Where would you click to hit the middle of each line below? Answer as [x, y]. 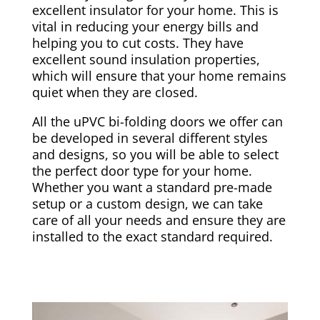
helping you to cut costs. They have [137, 42]
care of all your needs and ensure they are [159, 220]
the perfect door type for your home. [142, 170]
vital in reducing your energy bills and [145, 26]
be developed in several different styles [150, 137]
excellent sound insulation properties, [146, 59]
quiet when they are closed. [115, 92]
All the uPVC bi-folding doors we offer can [157, 121]
